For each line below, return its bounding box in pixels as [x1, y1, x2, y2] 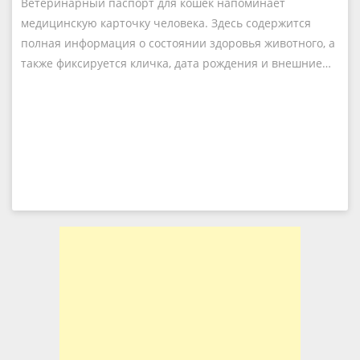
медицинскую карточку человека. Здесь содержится [21, 15, 311, 31]
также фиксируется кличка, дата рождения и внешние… [21, 55, 331, 71]
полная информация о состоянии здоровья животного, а [21, 35, 335, 51]
